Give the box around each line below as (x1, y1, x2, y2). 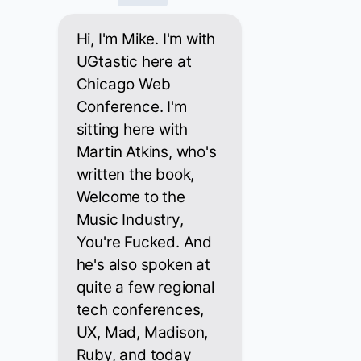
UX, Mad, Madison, (76, 323, 209, 342)
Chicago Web (76, 75, 171, 94)
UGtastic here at (76, 52, 192, 72)
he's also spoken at (76, 255, 210, 275)
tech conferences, (76, 301, 205, 320)
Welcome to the (76, 188, 185, 207)
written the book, (76, 165, 195, 185)
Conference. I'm (76, 98, 187, 117)
